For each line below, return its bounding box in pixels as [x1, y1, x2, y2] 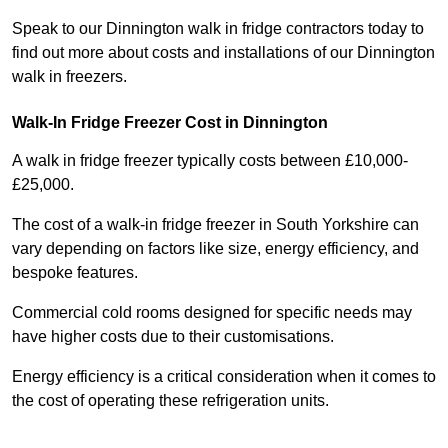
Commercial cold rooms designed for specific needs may [12, 304, 412, 322]
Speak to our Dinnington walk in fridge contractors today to [12, 20, 424, 38]
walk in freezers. [12, 68, 127, 86]
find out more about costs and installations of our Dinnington [12, 44, 435, 62]
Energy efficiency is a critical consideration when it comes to [12, 368, 436, 386]
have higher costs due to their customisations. [12, 328, 334, 346]
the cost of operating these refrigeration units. [12, 392, 329, 410]
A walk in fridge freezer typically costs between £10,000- [12, 152, 408, 170]
